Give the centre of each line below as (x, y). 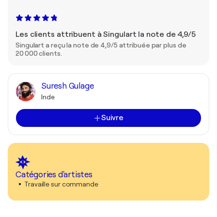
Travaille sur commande (61, 184)
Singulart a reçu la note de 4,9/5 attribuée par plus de (101, 45)
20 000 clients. (39, 53)
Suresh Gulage (68, 86)
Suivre (112, 118)
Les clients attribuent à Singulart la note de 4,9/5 (106, 34)
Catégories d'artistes (54, 175)
